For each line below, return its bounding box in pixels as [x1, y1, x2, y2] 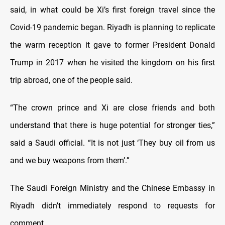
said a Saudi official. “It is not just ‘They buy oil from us [10, 138, 215, 148]
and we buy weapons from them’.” [10, 155, 130, 165]
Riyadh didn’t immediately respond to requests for [10, 200, 215, 210]
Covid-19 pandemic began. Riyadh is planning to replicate [10, 22, 215, 32]
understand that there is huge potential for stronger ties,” [10, 120, 215, 130]
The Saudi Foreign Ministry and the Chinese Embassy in [10, 183, 215, 193]
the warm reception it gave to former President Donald [10, 40, 215, 50]
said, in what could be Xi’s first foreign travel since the [10, 5, 215, 15]
